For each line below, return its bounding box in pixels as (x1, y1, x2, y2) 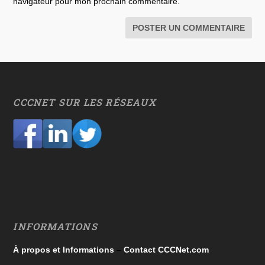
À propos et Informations (13, 245, 115, 255)
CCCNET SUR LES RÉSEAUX (13, 96, 156, 109)
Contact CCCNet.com (124, 245, 209, 255)
